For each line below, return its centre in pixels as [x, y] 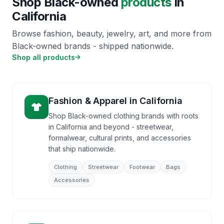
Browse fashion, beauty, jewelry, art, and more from [112, 33]
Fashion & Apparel [88, 101]
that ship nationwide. [82, 149]
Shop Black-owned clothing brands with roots [123, 116]
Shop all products [43, 57]
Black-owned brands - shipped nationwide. [93, 46]
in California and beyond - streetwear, [111, 127]
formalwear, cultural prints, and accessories [120, 138]
